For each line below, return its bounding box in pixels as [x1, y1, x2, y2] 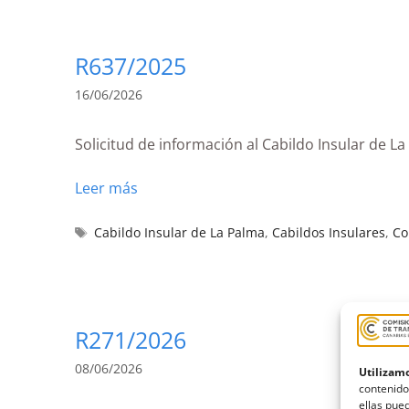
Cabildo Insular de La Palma [94, 223, 266, 241]
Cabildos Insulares [272, 223, 386, 241]
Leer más [75, 177, 138, 198]
